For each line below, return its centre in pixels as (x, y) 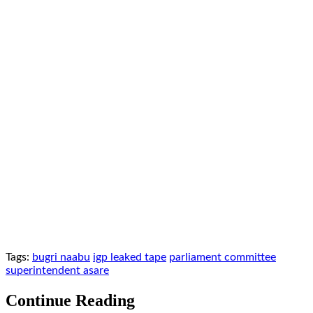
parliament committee (223, 257)
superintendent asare (57, 270)
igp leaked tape (130, 257)
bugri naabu (61, 257)
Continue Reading (70, 300)
